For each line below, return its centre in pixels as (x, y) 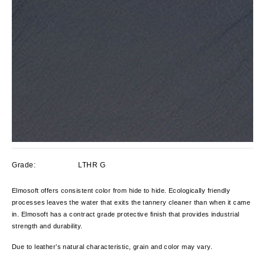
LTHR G (92, 165)
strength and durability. (47, 226)
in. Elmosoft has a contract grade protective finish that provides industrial (126, 214)
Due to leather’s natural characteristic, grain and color (96, 246)
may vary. (197, 246)
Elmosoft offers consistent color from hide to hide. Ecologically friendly (121, 190)
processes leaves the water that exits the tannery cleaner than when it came (131, 202)
